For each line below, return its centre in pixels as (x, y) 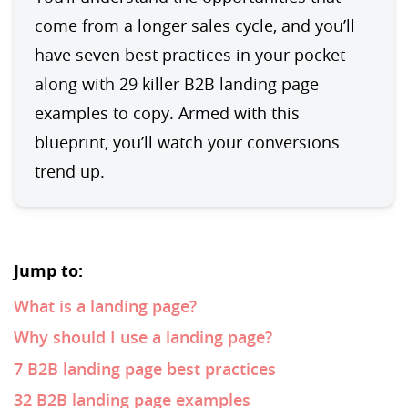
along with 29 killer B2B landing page (176, 84)
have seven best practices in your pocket (189, 55)
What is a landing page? (105, 306)
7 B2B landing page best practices (145, 368)
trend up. (69, 172)
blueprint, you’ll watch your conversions (187, 143)
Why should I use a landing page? (143, 337)
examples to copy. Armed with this (167, 113)
